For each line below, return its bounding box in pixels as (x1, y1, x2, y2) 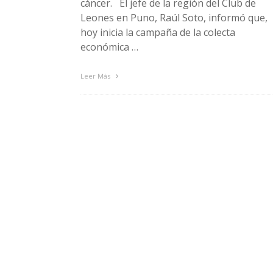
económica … (80, 40, 138, 54)
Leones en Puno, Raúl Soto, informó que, (80, 10, 268, 24)
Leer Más (80, 71, 112, 80)
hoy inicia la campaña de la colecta (80, 25, 235, 39)
